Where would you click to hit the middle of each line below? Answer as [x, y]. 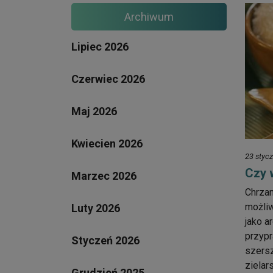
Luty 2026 [96, 208]
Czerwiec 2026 [108, 79]
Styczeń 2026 [105, 240]
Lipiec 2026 [100, 46]
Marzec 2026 [104, 175]
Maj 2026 [94, 111]
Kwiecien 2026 [107, 143]
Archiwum [149, 16]
